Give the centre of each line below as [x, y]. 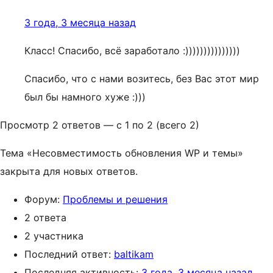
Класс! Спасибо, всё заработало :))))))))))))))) [132, 51]
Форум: [44, 199]
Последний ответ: [69, 254]
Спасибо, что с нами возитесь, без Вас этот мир [142, 79]
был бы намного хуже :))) [85, 97]
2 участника [54, 236]
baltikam [134, 254]
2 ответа [45, 218]
